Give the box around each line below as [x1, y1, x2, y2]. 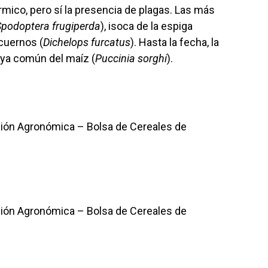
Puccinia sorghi [95, 52, 167, 65]
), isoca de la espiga [100, 20, 193, 32]
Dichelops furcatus [43, 36, 130, 48]
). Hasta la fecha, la [130, 36, 219, 48]
